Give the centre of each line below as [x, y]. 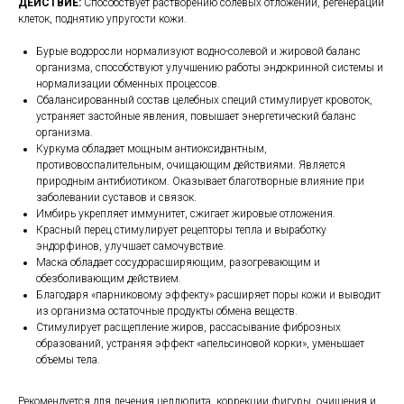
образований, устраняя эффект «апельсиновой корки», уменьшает [200, 344]
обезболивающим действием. [109, 279]
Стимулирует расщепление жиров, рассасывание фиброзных [188, 327]
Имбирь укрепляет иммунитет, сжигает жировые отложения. [186, 214]
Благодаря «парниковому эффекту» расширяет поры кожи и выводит [208, 295]
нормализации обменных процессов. [128, 84]
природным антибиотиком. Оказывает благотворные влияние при [200, 181]
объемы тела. [68, 360]
